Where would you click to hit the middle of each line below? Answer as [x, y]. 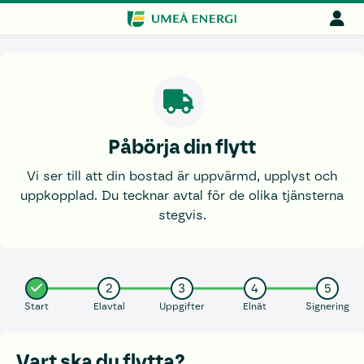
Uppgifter [182, 306]
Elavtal [109, 306]
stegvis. [182, 215]
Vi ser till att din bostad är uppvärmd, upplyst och [182, 176]
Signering [328, 306]
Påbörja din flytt [182, 147]
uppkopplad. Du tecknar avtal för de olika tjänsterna [182, 195]
